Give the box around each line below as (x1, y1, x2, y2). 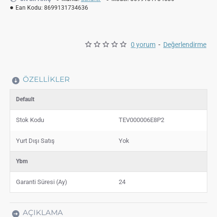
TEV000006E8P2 (119, 116, 164, 124)
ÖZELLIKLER (23, 74, 70, 84)
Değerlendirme (163, 40, 206, 48)
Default (16, 95, 34, 103)
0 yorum (131, 40, 155, 48)
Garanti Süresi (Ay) (16, 178, 67, 186)
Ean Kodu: (15, 4, 43, 11)
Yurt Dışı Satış (16, 137, 55, 144)
